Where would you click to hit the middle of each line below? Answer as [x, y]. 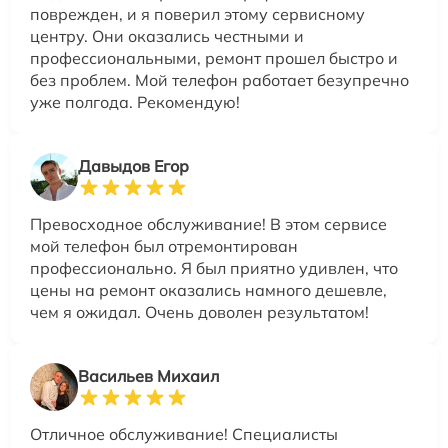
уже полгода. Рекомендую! [135, 102]
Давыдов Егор [133, 166]
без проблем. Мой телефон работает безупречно [219, 80]
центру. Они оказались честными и [167, 36]
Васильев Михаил [148, 376]
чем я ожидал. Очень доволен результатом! [199, 312]
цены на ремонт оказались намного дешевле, [208, 290]
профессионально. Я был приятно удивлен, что [214, 268]
